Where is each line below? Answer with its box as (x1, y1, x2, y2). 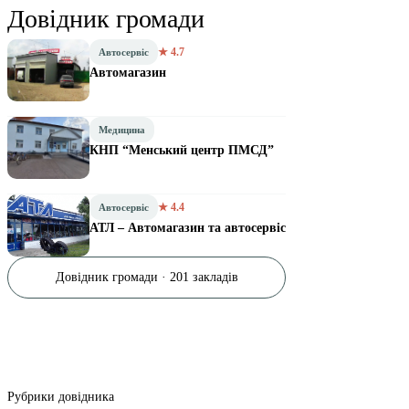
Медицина (99, 124, 145, 135)
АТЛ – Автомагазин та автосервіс (89, 221, 286, 235)
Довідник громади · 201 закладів (55, 270, 238, 284)
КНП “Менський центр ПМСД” (89, 143, 274, 157)
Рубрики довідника (7, 390, 114, 404)
